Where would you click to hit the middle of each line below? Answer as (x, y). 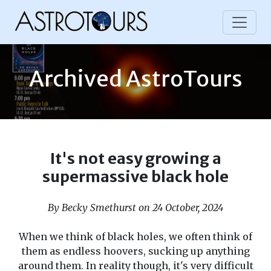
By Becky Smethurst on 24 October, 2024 (135, 207)
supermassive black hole (135, 177)
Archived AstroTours (135, 79)
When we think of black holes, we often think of (135, 237)
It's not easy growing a (135, 158)
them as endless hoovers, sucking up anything (135, 251)
